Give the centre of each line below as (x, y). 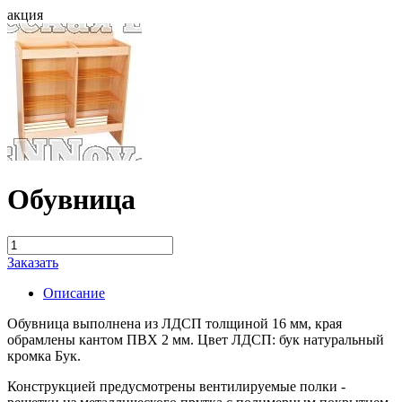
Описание (74, 293)
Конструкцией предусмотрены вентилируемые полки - (176, 386)
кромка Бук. (44, 355)
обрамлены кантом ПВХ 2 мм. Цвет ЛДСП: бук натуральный (196, 339)
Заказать (33, 262)
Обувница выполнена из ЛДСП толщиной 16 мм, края (175, 323)
